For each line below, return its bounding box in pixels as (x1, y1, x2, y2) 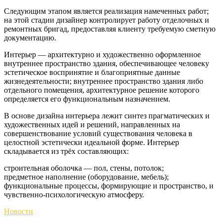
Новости (4, 207, 33, 216)
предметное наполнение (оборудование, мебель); (4, 172, 169, 181)
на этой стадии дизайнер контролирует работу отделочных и (4, 15, 209, 24)
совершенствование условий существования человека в (4, 129, 192, 138)
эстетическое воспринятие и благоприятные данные (4, 68, 180, 76)
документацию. (4, 33, 56, 42)
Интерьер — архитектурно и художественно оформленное (4, 50, 201, 59)
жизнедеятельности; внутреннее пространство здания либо (4, 76, 203, 85)
